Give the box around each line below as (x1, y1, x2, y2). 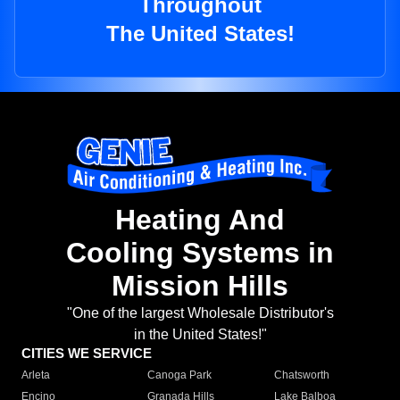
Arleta (21, 369, 50, 382)
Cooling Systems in (66, 237, 334, 270)
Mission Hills (112, 270, 288, 303)
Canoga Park (147, 369, 212, 382)
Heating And (115, 204, 285, 237)
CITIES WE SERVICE (21, 346, 152, 362)
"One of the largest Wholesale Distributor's (66, 305, 334, 321)
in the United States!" (133, 327, 267, 343)
